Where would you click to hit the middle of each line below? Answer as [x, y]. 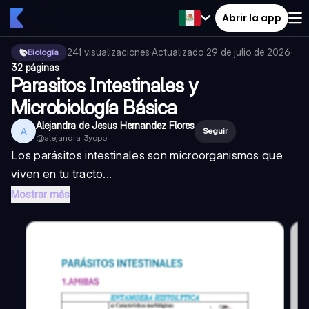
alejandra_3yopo [76, 138]
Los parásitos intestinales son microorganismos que [147, 155]
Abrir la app [252, 18]
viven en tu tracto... [62, 174]
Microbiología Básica [94, 108]
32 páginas [35, 67]
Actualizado [179, 52]
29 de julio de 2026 [248, 52]
